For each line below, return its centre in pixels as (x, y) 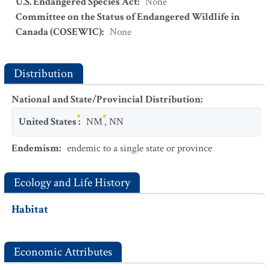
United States (48, 122)
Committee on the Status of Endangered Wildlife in (128, 17)
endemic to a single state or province (140, 148)
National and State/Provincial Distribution (106, 99)
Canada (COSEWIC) (59, 32)
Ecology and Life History (72, 183)
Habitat (30, 209)
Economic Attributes (63, 252)
